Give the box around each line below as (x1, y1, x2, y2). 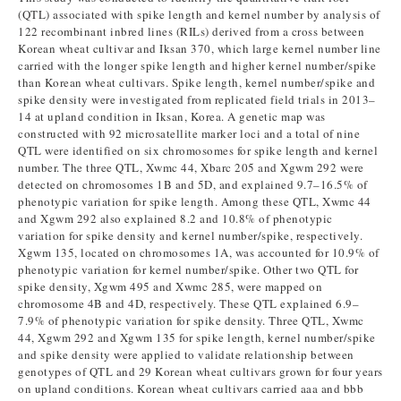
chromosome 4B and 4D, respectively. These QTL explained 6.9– (18, 295, 359, 311)
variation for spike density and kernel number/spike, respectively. (18, 227, 363, 243)
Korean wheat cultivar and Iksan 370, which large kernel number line (18, 40, 381, 56)
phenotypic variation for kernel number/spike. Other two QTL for (18, 261, 359, 277)
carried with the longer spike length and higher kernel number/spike (18, 57, 377, 73)
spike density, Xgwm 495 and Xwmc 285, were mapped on (18, 278, 322, 294)
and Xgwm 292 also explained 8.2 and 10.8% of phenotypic (18, 210, 333, 226)
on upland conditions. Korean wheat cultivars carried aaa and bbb (18, 380, 363, 397)
